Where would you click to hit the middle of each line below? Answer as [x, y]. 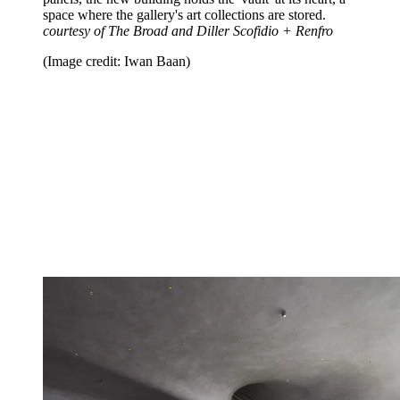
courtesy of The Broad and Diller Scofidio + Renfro [188, 31]
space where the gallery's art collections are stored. [184, 15]
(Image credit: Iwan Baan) [117, 62]
